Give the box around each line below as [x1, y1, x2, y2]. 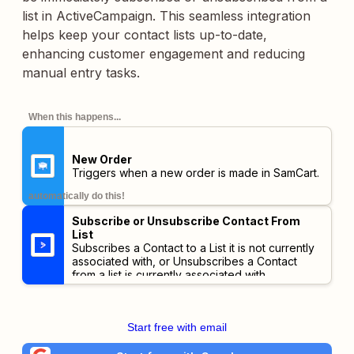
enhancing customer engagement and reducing [22, 46, 305, 62]
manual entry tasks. [22, 65, 140, 81]
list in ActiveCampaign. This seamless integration [22, 8, 311, 24]
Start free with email [127, 321, 227, 333]
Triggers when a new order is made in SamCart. [71, 166, 319, 179]
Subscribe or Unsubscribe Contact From [71, 214, 300, 228]
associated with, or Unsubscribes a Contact [71, 254, 297, 268]
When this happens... [28, 111, 121, 122]
